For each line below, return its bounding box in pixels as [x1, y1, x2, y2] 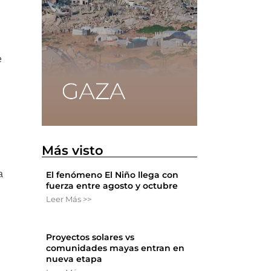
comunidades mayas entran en [46, 243, 185, 254]
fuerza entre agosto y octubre [46, 180, 178, 192]
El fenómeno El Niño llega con [46, 169, 179, 181]
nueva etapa [46, 253, 103, 265]
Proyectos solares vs [46, 232, 135, 243]
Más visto [42, 143, 104, 158]
